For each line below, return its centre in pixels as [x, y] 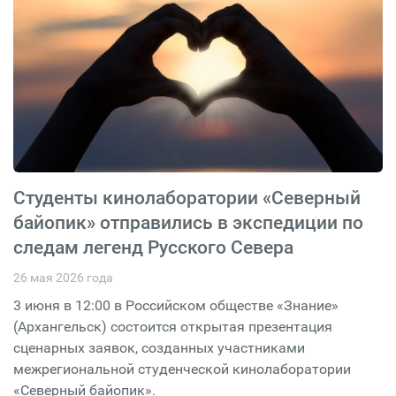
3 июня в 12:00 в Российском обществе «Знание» [176, 305]
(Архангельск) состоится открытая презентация [173, 327]
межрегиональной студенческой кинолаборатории [182, 369]
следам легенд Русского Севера [153, 247]
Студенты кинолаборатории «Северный [187, 198]
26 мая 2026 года [63, 278]
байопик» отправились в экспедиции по [188, 223]
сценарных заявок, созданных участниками [159, 348]
